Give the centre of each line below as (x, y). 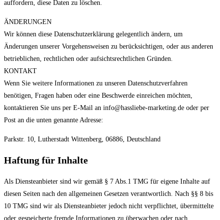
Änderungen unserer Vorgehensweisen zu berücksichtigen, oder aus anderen (109, 46)
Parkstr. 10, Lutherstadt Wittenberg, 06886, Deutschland (82, 139)
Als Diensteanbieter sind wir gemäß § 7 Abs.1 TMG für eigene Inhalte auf (107, 181)
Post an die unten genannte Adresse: (54, 120)
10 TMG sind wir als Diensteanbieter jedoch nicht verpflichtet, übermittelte (109, 206)
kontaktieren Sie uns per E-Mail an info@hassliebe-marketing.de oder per (107, 108)
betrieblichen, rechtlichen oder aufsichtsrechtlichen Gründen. (88, 58)
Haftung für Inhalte (46, 160)
